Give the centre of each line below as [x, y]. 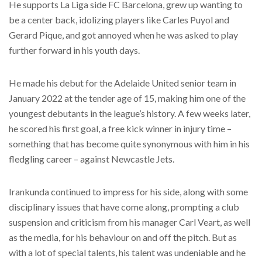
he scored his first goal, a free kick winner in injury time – [120, 129]
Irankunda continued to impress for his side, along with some [128, 192]
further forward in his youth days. [74, 50]
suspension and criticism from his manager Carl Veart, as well [130, 222]
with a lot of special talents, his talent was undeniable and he [127, 253]
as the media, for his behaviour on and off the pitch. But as [123, 237]
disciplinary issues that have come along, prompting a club [124, 207]
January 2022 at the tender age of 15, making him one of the [127, 98]
